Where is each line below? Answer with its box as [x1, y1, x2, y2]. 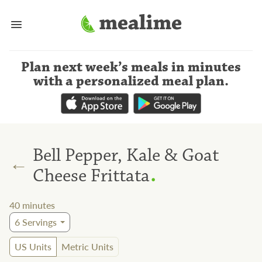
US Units [15, 240, 51, 254]
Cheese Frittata [33, 164, 150, 187]
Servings [20, 215, 57, 229]
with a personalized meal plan [33, 73, 225, 90]
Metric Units [61, 240, 113, 254]
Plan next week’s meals [21, 58, 168, 76]
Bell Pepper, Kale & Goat [33, 143, 219, 167]
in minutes [171, 58, 241, 76]
